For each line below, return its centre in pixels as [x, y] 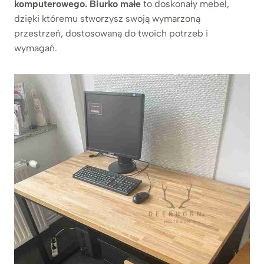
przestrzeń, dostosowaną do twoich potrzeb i [111, 33]
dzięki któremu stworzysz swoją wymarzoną [107, 18]
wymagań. [36, 48]
